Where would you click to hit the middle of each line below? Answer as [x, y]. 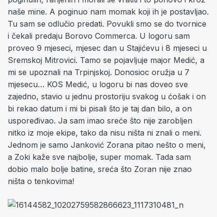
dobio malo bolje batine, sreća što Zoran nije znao [100, 169]
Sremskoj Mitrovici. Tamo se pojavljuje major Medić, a [106, 60]
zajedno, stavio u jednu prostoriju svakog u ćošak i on [107, 96]
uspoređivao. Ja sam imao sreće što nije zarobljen [100, 121]
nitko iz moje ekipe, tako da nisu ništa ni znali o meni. [105, 133]
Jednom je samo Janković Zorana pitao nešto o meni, [107, 145]
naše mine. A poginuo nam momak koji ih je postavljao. [108, 12]
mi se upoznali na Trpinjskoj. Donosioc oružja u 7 [99, 72]
